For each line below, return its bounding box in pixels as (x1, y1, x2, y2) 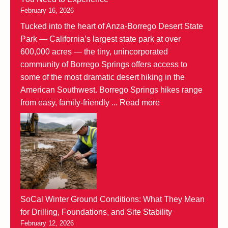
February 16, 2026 (20, 6, 74, 14)
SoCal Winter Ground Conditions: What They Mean (20, 194, 205, 204)
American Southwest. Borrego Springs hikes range (20, 85, 203, 94)
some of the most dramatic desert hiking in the (20, 72, 185, 81)
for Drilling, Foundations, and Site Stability (20, 207, 172, 216)
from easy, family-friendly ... (20, 98, 120, 107)
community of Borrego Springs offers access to (20, 60, 187, 69)
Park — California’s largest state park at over (20, 34, 181, 43)
